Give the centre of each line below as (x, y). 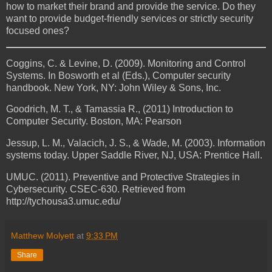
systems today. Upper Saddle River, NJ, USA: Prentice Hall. (134, 155)
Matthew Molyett (42, 236)
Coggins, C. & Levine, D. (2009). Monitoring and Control (126, 63)
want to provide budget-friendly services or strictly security (130, 18)
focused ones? (38, 30)
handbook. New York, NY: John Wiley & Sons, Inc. (114, 87)
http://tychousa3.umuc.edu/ (63, 202)
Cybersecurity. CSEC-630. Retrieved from (96, 189)
